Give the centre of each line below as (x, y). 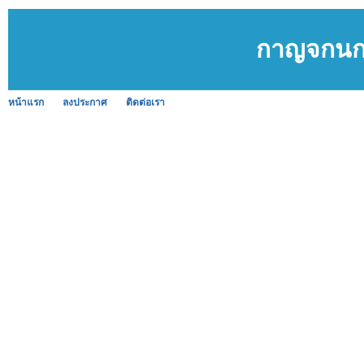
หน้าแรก (26, 102)
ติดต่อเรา (145, 102)
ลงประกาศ (85, 102)
